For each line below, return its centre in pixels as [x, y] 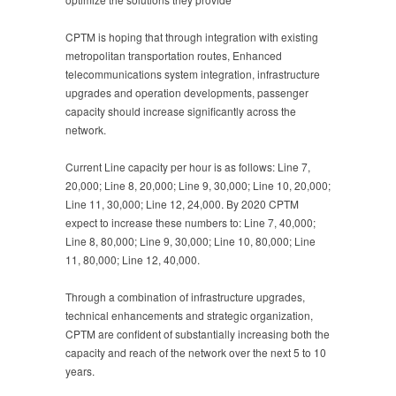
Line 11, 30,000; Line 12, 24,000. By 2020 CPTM [182, 203]
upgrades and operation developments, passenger [187, 92]
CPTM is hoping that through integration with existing [192, 36]
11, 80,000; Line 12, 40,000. [133, 259]
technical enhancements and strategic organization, [189, 315]
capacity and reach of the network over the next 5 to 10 [196, 352]
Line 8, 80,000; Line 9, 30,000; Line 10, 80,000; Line [190, 240]
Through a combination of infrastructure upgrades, [185, 296]
